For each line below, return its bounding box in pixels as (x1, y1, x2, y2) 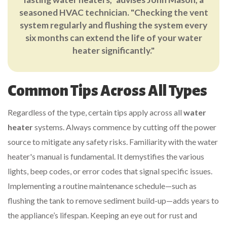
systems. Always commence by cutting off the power (33, 122, 216, 132)
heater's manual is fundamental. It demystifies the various (8, 151, 204, 161)
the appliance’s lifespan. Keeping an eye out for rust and (8, 210, 197, 220)
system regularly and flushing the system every (20, 19, 207, 30)
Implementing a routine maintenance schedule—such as (8, 180, 197, 191)
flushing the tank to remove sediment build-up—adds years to (8, 195, 219, 205)
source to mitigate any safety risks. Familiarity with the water (8, 136, 218, 146)
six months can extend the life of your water (25, 32, 202, 43)
